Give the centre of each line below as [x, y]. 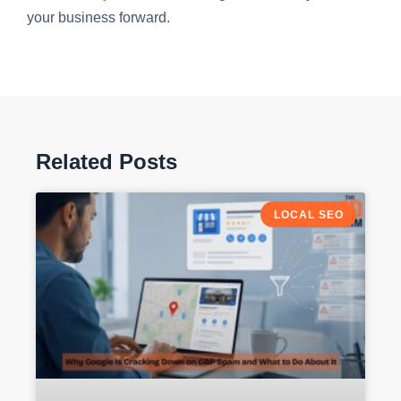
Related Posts [107, 162]
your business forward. [98, 17]
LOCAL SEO [308, 214]
